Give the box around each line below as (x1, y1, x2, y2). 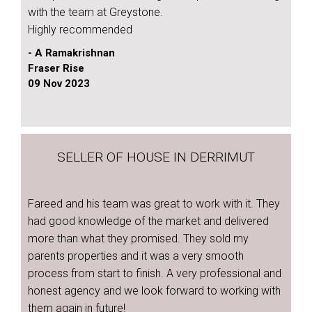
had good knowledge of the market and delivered (28, 214, 269, 228)
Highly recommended (28, 23, 132, 36)
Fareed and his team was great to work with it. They (28, 197, 280, 210)
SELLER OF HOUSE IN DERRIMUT (57, 149, 255, 165)
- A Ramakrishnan (28, 47, 115, 59)
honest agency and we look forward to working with (28, 284, 281, 297)
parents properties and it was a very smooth (28, 249, 244, 263)
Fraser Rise (28, 62, 84, 75)
